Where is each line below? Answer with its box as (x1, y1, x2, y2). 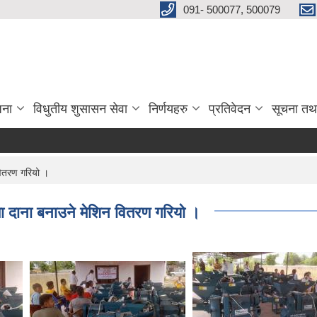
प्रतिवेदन (209, 102, 250, 116)
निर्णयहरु (149, 102, 188, 116)
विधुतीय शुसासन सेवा (33, 102, 127, 116)
